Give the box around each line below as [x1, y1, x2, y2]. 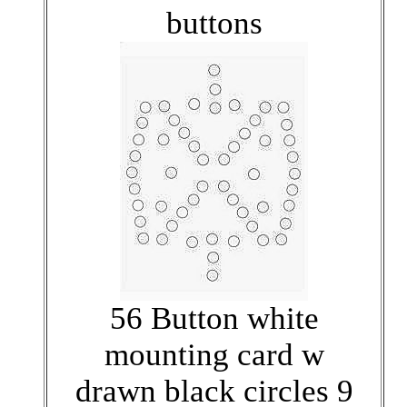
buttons [165, 5, 263, 41]
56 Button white [109, 300, 319, 336]
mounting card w [104, 336, 324, 372]
